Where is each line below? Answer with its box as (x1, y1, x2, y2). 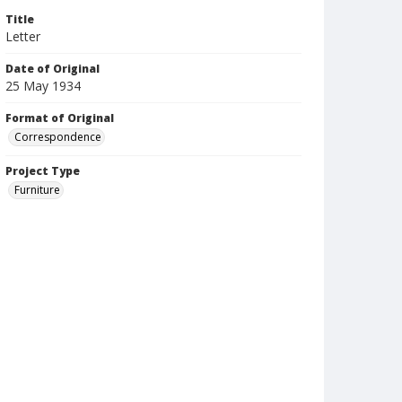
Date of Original (5, 61, 100, 76)
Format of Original (5, 110, 114, 126)
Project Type (5, 163, 80, 179)
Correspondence (14, 129, 101, 144)
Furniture (14, 182, 60, 197)
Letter (5, 28, 40, 45)
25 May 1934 (5, 77, 81, 94)
